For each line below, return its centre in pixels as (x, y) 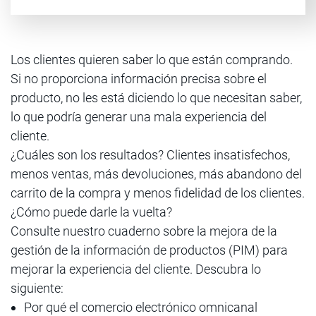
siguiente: (37, 288)
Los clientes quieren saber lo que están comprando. (152, 60)
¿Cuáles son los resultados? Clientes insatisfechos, (150, 155)
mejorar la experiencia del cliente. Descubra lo (136, 269)
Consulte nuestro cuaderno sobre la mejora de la (144, 231)
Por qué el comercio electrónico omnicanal (141, 307)
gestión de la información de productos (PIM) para (149, 250)
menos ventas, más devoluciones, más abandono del (156, 174)
